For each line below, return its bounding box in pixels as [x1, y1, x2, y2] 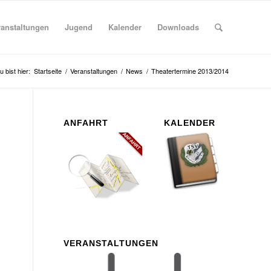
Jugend [64, 21, 93, 33]
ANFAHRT [64, 118, 109, 128]
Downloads [157, 21, 199, 33]
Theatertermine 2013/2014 [151, 66, 229, 76]
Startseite [34, 66, 62, 76]
